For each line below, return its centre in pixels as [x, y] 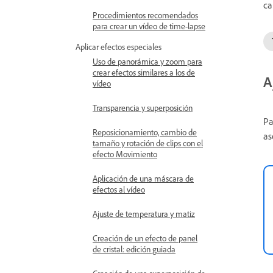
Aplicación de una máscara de [143, 178]
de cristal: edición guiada [134, 249]
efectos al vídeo [119, 189]
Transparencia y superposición [143, 108]
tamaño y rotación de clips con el [148, 143]
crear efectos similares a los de [144, 72]
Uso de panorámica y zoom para [147, 61]
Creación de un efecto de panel [145, 238]
